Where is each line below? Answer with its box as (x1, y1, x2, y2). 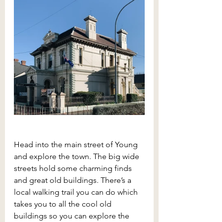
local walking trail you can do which (14, 187, 140, 197)
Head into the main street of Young (14, 140, 140, 150)
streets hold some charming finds (14, 164, 134, 173)
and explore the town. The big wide (14, 152, 141, 162)
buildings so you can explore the (14, 211, 131, 221)
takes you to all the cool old (14, 199, 113, 209)
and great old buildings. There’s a (14, 175, 133, 185)
